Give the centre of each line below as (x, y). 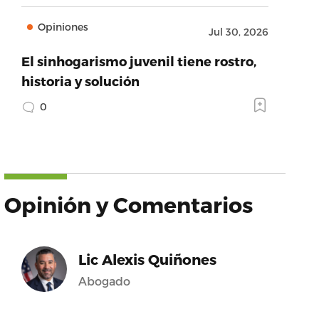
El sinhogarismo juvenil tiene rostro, (138, 61)
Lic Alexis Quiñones (147, 259)
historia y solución (80, 81)
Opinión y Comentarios (128, 204)
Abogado (104, 281)
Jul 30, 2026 (238, 32)
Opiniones (63, 27)
